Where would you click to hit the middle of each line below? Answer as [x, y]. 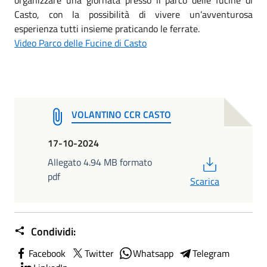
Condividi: [52, 231]
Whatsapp [153, 253]
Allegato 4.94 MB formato [100, 162]
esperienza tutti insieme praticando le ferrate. [107, 28]
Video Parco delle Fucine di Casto [80, 43]
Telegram [211, 253]
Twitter [99, 253]
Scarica [205, 181]
